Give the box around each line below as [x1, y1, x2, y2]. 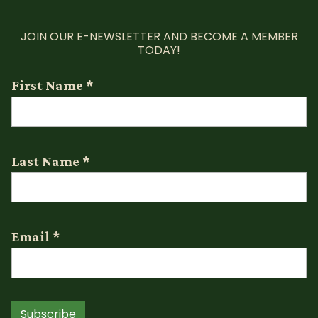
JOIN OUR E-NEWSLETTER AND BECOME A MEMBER [20, 28, 298, 45]
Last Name [11, 153, 82, 169]
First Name [11, 77, 86, 93]
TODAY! [138, 41, 180, 58]
